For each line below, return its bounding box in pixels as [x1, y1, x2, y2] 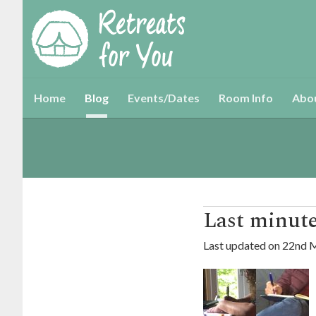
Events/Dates [128, 91, 200, 104]
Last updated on [203, 238, 282, 252]
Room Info [219, 91, 273, 104]
